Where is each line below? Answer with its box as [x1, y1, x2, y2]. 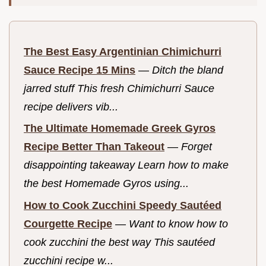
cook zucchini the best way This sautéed [24, 236, 215, 248]
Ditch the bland [152, 64, 223, 76]
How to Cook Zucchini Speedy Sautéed [24, 199, 221, 211]
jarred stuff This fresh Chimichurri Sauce [24, 82, 214, 94]
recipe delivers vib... [24, 100, 118, 113]
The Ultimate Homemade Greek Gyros [24, 122, 216, 135]
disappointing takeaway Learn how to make [24, 159, 229, 172]
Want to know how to [129, 218, 228, 230]
